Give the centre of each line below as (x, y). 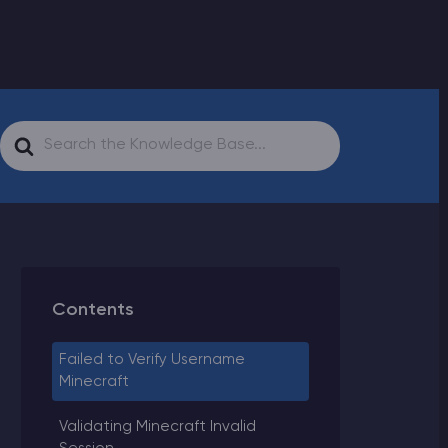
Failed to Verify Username (152, 360)
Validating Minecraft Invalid (158, 426)
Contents (92, 310)
